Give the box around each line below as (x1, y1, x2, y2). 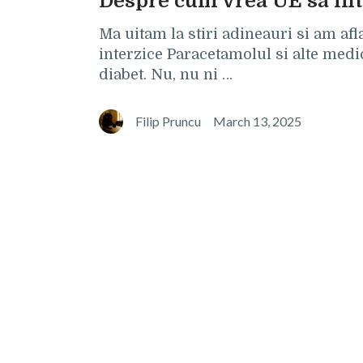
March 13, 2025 (213, 113, 301, 129)
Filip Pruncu (135, 113, 201, 129)
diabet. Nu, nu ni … (99, 66, 233, 83)
